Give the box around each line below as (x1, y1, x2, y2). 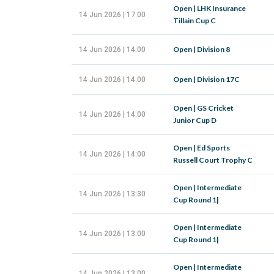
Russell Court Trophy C (173, 155, 253, 165)
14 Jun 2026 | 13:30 (79, 190, 146, 198)
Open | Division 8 (173, 45, 230, 54)
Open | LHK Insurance (173, 4, 246, 13)
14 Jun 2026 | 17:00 (79, 10, 146, 19)
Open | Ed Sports (173, 143, 230, 152)
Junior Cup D (173, 116, 217, 125)
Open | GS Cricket (173, 103, 234, 113)
